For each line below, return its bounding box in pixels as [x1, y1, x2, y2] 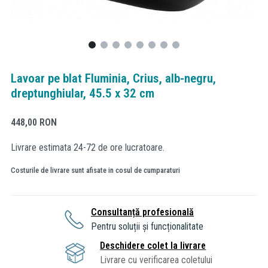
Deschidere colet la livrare [100, 239, 206, 251]
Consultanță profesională [90, 206, 194, 218]
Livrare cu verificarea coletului [100, 254, 213, 266]
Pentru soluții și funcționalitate [90, 220, 203, 232]
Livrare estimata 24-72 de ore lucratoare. [11, 141, 165, 153]
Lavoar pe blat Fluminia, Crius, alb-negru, [11, 71, 216, 86]
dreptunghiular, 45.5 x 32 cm [11, 86, 154, 100]
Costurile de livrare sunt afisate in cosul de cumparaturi [11, 165, 180, 175]
